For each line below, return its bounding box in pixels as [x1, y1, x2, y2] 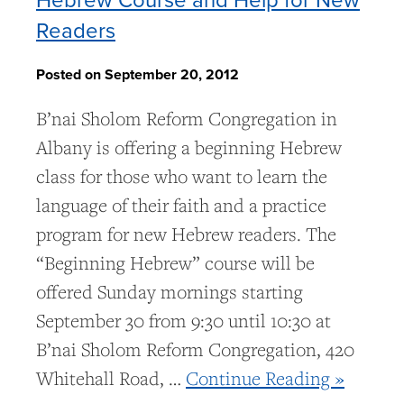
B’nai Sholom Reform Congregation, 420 [36, 337, 354, 363]
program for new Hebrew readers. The [36, 222, 336, 247]
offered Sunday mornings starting [36, 280, 303, 305]
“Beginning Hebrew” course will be [36, 251, 315, 276]
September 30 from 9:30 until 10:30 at [36, 308, 331, 334]
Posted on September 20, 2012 [36, 64, 239, 86]
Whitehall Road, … [36, 366, 186, 391]
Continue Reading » [186, 366, 344, 391]
